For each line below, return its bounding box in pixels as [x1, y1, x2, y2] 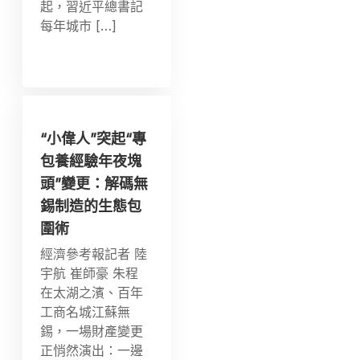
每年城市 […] [40, 18, 117, 35]
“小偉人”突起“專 [40, 130, 147, 148]
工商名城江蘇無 [40, 304, 131, 321]
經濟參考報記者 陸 [40, 246, 148, 263]
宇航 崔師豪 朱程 [40, 265, 139, 282]
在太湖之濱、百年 [40, 284, 144, 301]
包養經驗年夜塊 [40, 153, 142, 170]
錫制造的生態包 [40, 198, 142, 215]
